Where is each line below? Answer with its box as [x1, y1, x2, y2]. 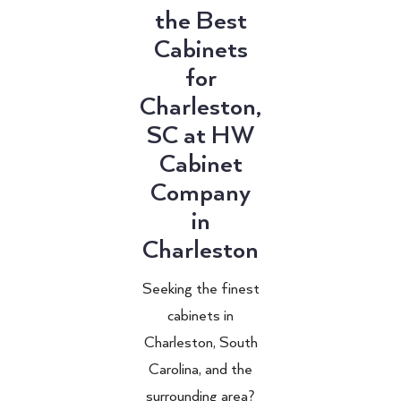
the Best [154, 6, 247, 36]
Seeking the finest [141, 279, 260, 298]
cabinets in [167, 306, 234, 325]
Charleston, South [143, 333, 258, 352]
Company [150, 178, 251, 208]
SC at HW [147, 121, 254, 150]
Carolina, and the [149, 360, 252, 379]
